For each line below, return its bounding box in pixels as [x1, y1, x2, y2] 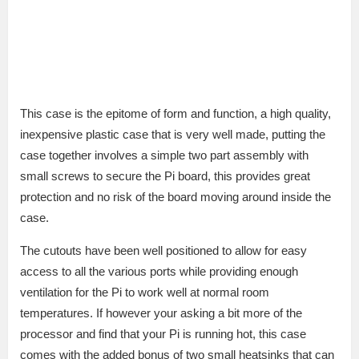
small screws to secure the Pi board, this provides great [20, 168, 310, 183]
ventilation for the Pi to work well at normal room [20, 284, 269, 299]
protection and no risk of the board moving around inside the [20, 189, 331, 204]
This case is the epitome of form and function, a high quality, [20, 106, 331, 120]
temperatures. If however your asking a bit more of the [20, 305, 302, 320]
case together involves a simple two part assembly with [20, 147, 309, 162]
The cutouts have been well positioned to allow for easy [20, 243, 307, 257]
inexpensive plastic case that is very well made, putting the [20, 127, 325, 141]
